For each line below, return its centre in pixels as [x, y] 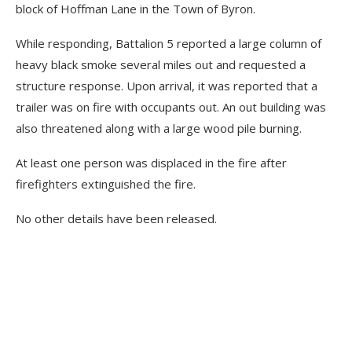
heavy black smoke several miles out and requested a [161, 65]
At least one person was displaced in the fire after [151, 163]
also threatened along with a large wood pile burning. [159, 128]
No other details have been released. [116, 219]
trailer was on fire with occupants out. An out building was [171, 107]
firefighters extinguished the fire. [106, 184]
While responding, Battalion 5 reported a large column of [169, 44]
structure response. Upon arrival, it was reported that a [167, 86]
